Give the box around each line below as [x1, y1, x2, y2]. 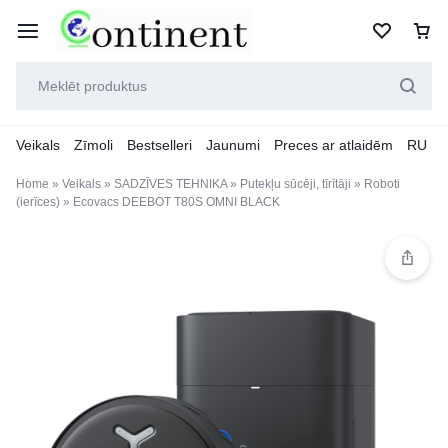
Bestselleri [127, 137, 192, 153]
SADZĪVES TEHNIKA [114, 177, 227, 191]
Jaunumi [206, 137, 260, 153]
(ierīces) [16, 195, 60, 209]
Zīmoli [74, 137, 113, 153]
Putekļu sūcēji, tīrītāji [240, 177, 351, 191]
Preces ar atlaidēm [274, 137, 393, 153]
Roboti [364, 177, 400, 191]
